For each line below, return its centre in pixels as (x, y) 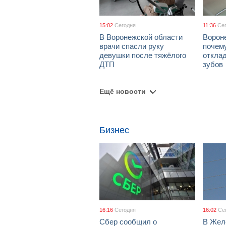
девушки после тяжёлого (143, 55)
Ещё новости (123, 91)
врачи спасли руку (132, 46)
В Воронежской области (141, 37)
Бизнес (114, 130)
